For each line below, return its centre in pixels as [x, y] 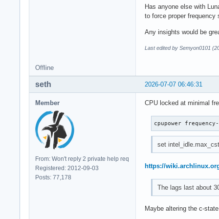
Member [47, 103]
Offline [44, 67]
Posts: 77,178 [53, 177]
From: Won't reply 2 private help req [82, 159]
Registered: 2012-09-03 [67, 168]
